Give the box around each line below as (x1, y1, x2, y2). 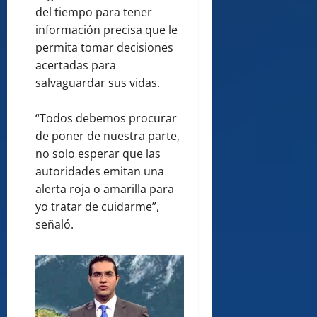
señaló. (35, 216, 74, 232)
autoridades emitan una (35, 163, 164, 179)
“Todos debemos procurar (35, 110, 177, 126)
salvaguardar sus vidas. (35, 74, 160, 91)
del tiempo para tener (35, 4, 152, 20)
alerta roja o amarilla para (35, 180, 174, 197)
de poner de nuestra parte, (35, 127, 180, 144)
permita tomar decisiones (35, 39, 173, 55)
